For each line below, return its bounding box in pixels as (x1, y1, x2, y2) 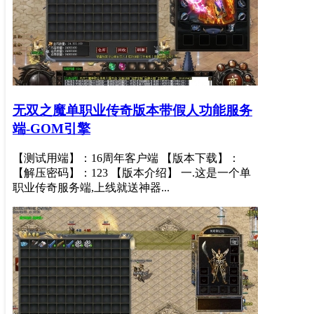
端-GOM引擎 (13, 121, 90, 136)
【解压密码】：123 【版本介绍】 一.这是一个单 (13, 166, 251, 179)
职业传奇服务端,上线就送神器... (13, 181, 170, 193)
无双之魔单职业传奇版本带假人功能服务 (13, 102, 252, 118)
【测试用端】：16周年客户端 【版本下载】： (13, 151, 240, 164)
